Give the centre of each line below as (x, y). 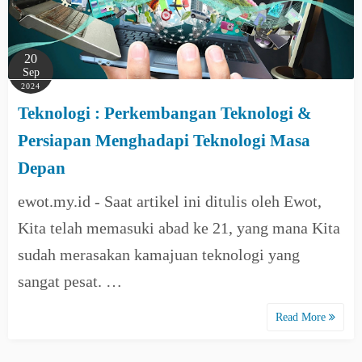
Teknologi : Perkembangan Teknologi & (165, 113)
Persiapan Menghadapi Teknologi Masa (164, 141)
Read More (302, 317)
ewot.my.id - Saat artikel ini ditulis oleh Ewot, (170, 201)
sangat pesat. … (70, 281)
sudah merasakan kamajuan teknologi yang (159, 255)
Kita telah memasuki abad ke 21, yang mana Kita (179, 228)
